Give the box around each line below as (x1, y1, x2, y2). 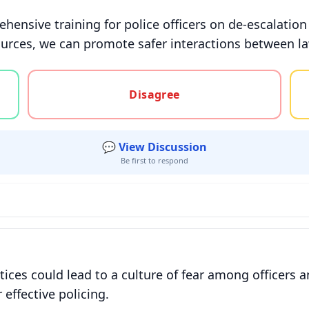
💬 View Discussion (102, 139, 207, 154)
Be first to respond (121, 155, 188, 166)
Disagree (129, 87, 180, 102)
